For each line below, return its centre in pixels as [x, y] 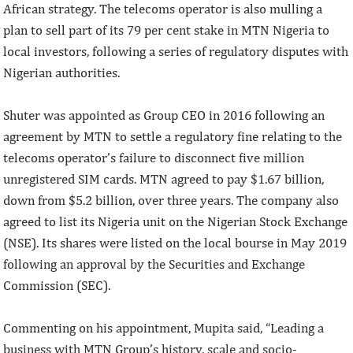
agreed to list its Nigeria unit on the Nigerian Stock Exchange [176, 221]
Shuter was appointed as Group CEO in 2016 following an [164, 115]
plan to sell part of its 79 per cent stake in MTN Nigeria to [167, 30]
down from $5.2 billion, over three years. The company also [171, 200]
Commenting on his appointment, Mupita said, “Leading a [164, 327]
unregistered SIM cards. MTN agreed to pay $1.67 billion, [164, 178]
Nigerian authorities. [62, 72]
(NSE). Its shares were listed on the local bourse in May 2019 [175, 242]
